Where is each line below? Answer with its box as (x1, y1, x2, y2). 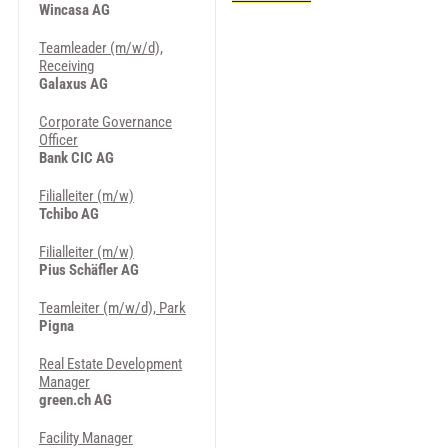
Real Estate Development (38, 355, 182, 373)
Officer (38, 131, 78, 149)
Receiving (38, 57, 94, 75)
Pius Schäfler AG (38, 261, 139, 279)
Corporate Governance (38, 113, 172, 131)
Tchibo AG (38, 205, 99, 223)
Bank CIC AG (38, 149, 114, 167)
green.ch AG (38, 391, 112, 409)
